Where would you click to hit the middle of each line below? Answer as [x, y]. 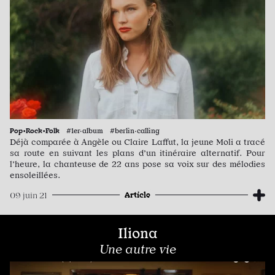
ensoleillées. [35, 175]
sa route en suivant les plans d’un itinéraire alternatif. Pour [137, 153]
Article [137, 194]
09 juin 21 [29, 195]
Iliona [137, 233]
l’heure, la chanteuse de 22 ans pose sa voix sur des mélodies [137, 164]
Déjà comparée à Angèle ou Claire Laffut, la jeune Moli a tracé [137, 141]
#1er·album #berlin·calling [113, 130]
